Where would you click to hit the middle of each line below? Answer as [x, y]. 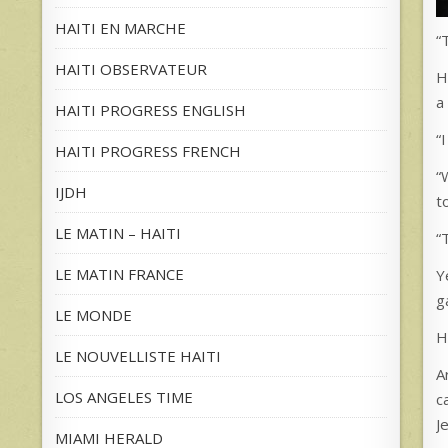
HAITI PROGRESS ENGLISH [150, 110]
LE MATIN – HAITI [118, 233]
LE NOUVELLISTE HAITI [138, 356]
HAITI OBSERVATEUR [131, 69]
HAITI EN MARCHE [120, 28]
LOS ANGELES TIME [124, 397]
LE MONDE [93, 315]
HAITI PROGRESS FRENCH [148, 151]
